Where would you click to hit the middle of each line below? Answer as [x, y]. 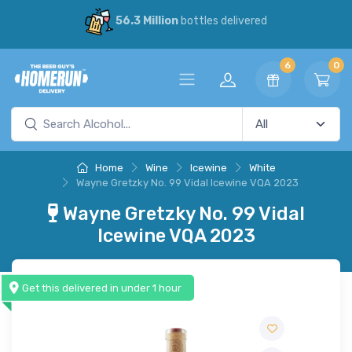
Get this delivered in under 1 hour [102, 288]
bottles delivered [222, 21]
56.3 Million [147, 21]
